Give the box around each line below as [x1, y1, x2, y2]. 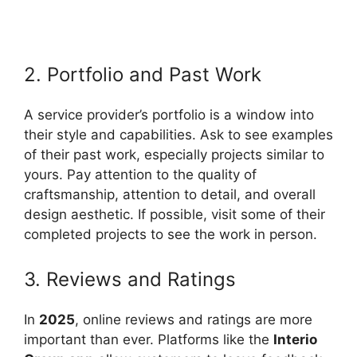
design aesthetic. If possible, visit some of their [24, 206, 325, 222]
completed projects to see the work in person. [24, 226, 317, 242]
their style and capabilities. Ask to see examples [24, 127, 333, 143]
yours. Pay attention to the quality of [24, 167, 257, 182]
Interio [273, 331, 317, 347]
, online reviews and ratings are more [75, 311, 312, 328]
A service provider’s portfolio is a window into [24, 107, 314, 123]
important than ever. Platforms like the [24, 331, 273, 347]
